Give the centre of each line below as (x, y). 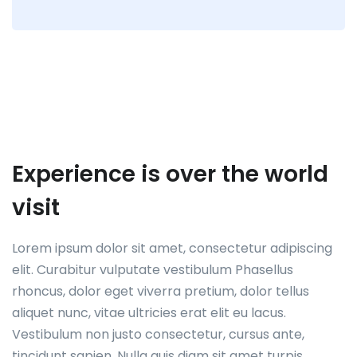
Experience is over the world (170, 174)
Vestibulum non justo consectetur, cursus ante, (158, 334)
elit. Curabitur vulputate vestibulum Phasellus (153, 270)
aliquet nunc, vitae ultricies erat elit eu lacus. (149, 313)
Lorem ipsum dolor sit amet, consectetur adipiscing (172, 248)
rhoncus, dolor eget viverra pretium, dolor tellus (161, 291)
